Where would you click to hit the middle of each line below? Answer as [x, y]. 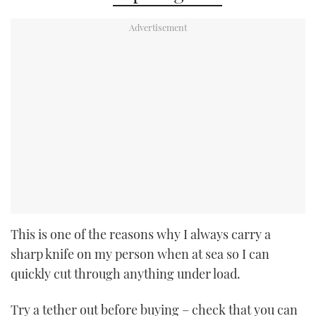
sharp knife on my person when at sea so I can [140, 254]
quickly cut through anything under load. [126, 273]
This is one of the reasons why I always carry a [141, 234]
